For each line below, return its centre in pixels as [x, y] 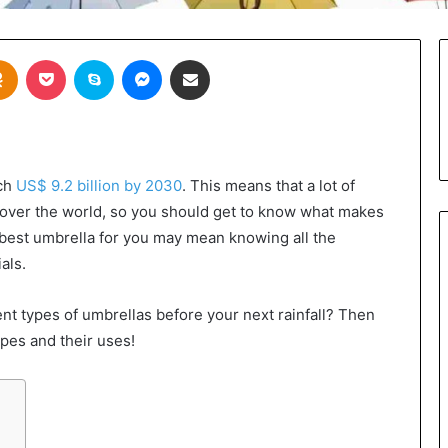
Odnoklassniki [60, 58]
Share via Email [225, 58]
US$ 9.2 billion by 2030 [99, 185]
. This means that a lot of [268, 185]
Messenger [196, 58]
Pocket [86, 58]
